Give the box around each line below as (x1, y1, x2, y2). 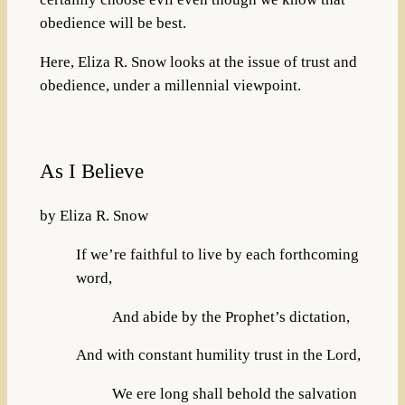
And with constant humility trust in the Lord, (75, 346, 361, 364)
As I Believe (39, 158, 144, 183)
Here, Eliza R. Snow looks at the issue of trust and (39, 53, 357, 71)
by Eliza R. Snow (39, 207, 148, 225)
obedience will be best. (39, 14, 186, 33)
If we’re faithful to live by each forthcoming (75, 245, 359, 263)
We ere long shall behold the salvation (111, 385, 357, 403)
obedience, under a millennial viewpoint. (39, 77, 301, 95)
